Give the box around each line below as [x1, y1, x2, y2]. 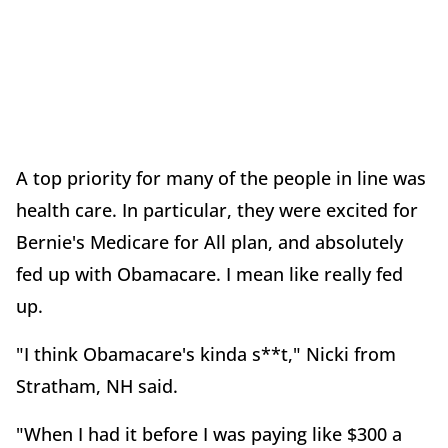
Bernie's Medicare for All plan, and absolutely [16, 230, 403, 255]
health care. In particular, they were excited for [16, 198, 418, 223]
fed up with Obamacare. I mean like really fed [16, 262, 403, 287]
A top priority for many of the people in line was [16, 166, 426, 191]
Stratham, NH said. [16, 374, 178, 399]
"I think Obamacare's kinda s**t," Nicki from [16, 342, 396, 367]
